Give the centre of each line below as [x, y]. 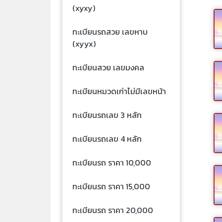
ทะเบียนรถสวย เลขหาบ [110, 31]
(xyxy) [84, 8]
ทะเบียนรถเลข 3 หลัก [107, 115]
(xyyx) [84, 43]
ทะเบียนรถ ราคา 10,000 [112, 162]
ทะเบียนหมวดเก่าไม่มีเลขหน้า [119, 91]
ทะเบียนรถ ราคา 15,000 [111, 186]
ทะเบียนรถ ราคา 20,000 [113, 210]
